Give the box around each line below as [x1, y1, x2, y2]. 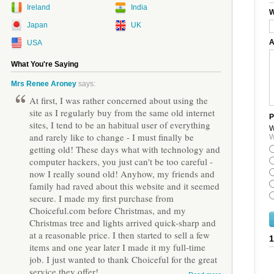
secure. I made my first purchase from [29, 192, 174, 204]
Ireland [27, 3, 50, 12]
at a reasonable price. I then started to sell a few [29, 229, 210, 241]
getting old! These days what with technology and [29, 143, 220, 155]
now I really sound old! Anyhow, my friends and [29, 168, 215, 180]
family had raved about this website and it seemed [29, 180, 220, 192]
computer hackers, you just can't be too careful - [29, 155, 213, 168]
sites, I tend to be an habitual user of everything [29, 119, 210, 131]
